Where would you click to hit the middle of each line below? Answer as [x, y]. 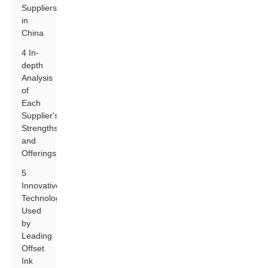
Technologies [47, 198]
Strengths [40, 128]
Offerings [39, 153]
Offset [33, 248]
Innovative [41, 185]
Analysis [37, 78]
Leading [37, 236]
